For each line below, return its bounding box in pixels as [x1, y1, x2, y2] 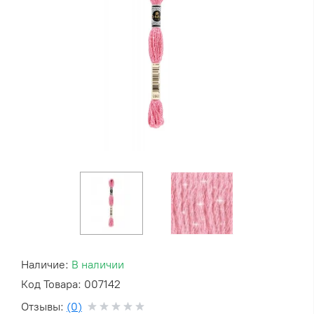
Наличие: [21, 258, 71, 272]
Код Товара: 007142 [21, 278, 121, 292]
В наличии [71, 258, 124, 272]
